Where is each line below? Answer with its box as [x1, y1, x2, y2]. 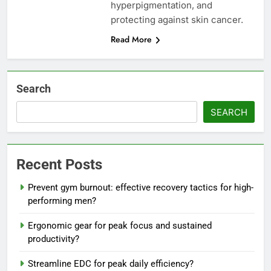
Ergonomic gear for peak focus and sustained [28, 220, 212, 231]
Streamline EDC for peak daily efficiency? [28, 258, 194, 269]
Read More [110, 33, 152, 45]
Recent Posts [16, 155, 102, 173]
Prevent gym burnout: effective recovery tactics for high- [28, 181, 253, 193]
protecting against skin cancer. [110, 13, 243, 25]
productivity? [28, 233, 79, 244]
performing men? [28, 195, 96, 206]
